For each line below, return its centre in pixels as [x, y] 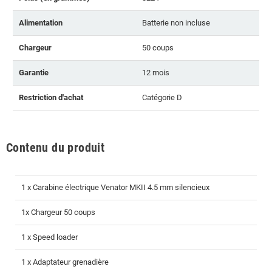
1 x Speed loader [49, 237]
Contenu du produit [56, 147]
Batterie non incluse [176, 22]
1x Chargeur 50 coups [58, 212]
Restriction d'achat [51, 97]
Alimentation [41, 22]
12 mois [156, 72]
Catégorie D [162, 97]
